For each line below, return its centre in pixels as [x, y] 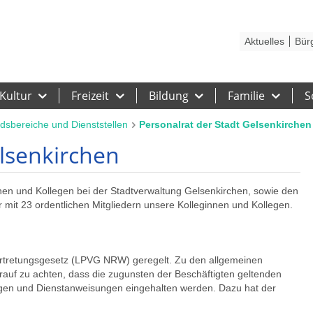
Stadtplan [67, 9]
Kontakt [18, 9]
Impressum [240, 9]
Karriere [115, 9]
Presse [159, 9]
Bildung [168, 96]
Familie [247, 96]
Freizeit [90, 96]
